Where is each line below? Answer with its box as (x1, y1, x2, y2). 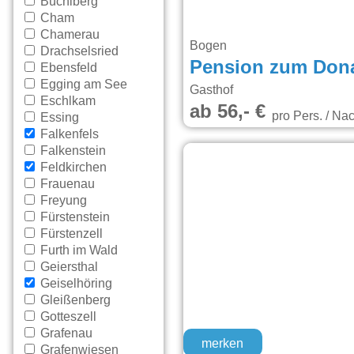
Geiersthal (37, 261, 99, 274)
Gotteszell (37, 311, 97, 324)
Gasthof (190, 84, 234, 97)
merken (201, 337, 244, 351)
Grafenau (37, 327, 93, 341)
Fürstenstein (37, 211, 111, 224)
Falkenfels (37, 128, 100, 141)
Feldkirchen (37, 161, 107, 175)
